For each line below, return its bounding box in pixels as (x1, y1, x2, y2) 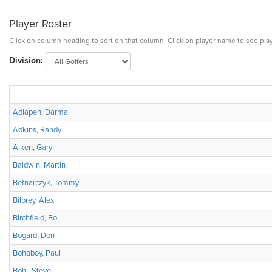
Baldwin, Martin (13, 160, 66, 170)
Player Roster (9, 17, 72, 30)
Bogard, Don (13, 231, 55, 240)
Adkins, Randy (13, 125, 61, 135)
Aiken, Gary (13, 143, 52, 152)
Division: (9, 55, 43, 66)
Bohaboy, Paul (13, 248, 61, 258)
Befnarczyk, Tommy (13, 178, 79, 188)
